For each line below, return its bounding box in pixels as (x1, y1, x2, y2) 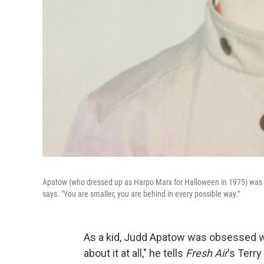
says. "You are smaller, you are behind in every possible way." (42, 189, 240, 199)
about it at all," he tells (84, 247, 186, 260)
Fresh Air (186, 247, 227, 260)
